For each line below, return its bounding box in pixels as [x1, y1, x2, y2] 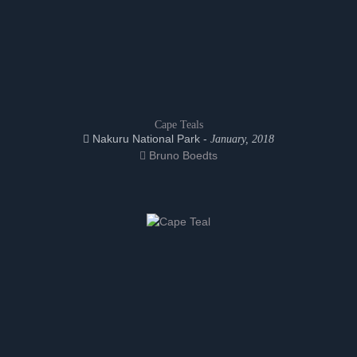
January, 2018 [210, 133, 274, 145]
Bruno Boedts [146, 149, 218, 162]
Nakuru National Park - [89, 132, 210, 145]
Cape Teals [154, 119, 203, 131]
